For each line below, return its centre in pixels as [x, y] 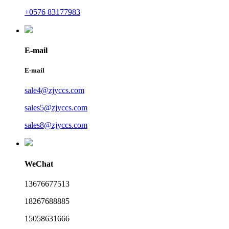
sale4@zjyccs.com [54, 90]
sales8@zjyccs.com [56, 125]
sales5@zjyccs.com [56, 108]
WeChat [39, 164]
